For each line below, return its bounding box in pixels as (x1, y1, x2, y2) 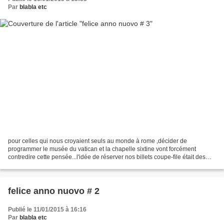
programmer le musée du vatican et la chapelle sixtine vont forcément (8, 145, 196, 152)
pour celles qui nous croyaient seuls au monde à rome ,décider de (8, 137, 187, 144)
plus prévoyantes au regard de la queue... (8, 161, 121, 168)
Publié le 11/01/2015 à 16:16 (8, 205, 86, 213)
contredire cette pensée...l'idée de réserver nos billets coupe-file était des (8, 153, 205, 160)
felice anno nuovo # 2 (8, 185, 99, 196)
